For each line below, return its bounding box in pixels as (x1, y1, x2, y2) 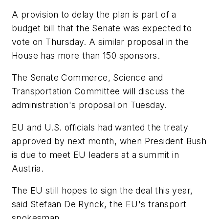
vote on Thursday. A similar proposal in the (12, 36, 189, 47)
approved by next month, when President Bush (12, 135, 207, 146)
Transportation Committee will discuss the (12, 86, 185, 97)
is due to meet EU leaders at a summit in (12, 149, 179, 160)
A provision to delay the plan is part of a (12, 9, 176, 20)
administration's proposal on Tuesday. (12, 100, 167, 110)
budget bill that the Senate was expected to (12, 22, 192, 33)
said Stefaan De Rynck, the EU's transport (12, 199, 187, 210)
